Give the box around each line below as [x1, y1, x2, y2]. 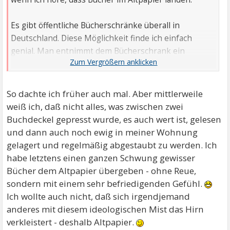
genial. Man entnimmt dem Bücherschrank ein [11, 45, 185, 56]
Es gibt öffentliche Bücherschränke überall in [11, 20, 180, 31]
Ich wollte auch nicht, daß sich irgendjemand [7, 190, 190, 202]
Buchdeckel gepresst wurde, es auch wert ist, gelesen [7, 113, 222, 125]
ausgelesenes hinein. [11, 71, 90, 82]
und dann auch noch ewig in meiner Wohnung [7, 126, 198, 138]
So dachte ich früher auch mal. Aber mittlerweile [7, 87, 203, 100]
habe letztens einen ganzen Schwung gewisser [7, 151, 196, 164]
